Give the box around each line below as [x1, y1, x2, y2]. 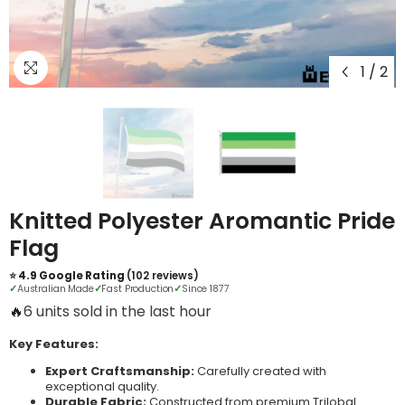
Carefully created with [194, 363, 326, 381]
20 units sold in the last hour [24, 301, 220, 323]
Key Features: [9, 335, 99, 353]
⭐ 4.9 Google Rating [9, 268, 127, 284]
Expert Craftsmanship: [45, 363, 194, 381]
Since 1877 [182, 282, 230, 297]
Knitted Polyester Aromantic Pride [9, 205, 395, 238]
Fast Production [101, 282, 174, 297]
